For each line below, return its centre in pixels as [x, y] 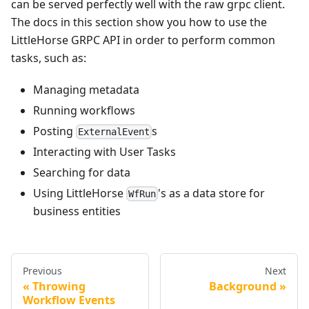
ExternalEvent [114, 131]
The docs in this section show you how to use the [139, 22]
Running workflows [84, 110]
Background [243, 287]
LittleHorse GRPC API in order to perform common [143, 40]
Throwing [59, 287]
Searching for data [82, 172]
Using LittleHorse [80, 193]
